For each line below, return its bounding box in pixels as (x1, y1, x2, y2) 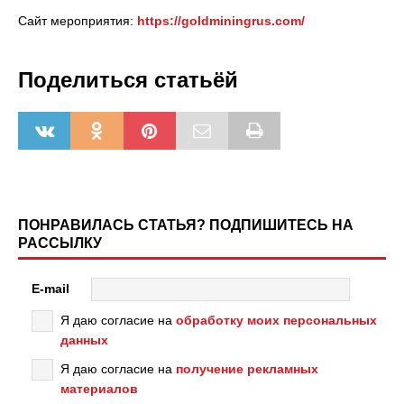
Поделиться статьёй (18, 68, 238, 92)
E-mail (32, 280, 69, 296)
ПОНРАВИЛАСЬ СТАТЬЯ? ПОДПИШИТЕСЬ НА (18, 217, 353, 233)
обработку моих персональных (176, 313, 377, 327)
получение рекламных (176, 362, 318, 376)
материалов (60, 381, 138, 396)
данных (60, 333, 108, 347)
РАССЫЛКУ (18, 235, 102, 251)
